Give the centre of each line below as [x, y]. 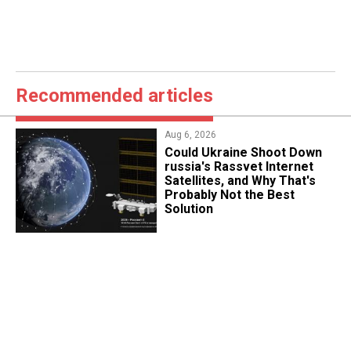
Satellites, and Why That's [240, 180]
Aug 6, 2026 [190, 134]
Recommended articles [114, 95]
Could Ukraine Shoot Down [243, 152]
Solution [188, 208]
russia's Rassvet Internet [239, 166]
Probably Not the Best [229, 194]
